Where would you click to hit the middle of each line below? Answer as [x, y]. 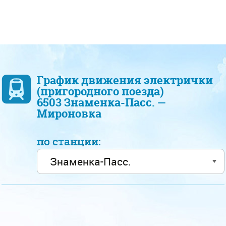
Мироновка [69, 114]
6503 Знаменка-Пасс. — [101, 102]
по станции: [71, 142]
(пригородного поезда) [100, 91]
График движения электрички [125, 80]
